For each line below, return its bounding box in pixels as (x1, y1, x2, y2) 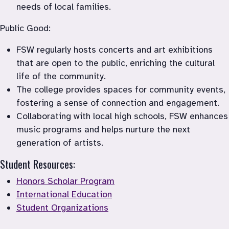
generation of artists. (16, 136, 103, 148)
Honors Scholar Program (16, 175, 114, 187)
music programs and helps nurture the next (16, 123, 190, 135)
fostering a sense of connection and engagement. (16, 97, 219, 108)
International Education (16, 188, 112, 200)
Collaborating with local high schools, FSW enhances (16, 110, 228, 122)
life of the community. (16, 70, 106, 82)
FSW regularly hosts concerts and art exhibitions (16, 43, 213, 55)
